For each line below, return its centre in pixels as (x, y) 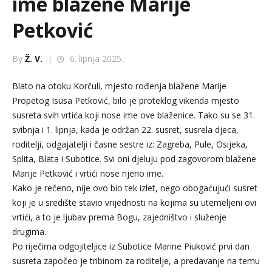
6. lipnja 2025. (95, 59)
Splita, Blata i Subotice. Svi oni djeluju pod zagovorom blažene (134, 159)
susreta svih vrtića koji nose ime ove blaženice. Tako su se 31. (134, 115)
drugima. (30, 232)
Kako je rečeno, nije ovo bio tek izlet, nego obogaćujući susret (135, 188)
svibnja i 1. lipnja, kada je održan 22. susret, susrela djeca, (125, 130)
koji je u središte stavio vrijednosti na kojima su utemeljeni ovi (134, 202)
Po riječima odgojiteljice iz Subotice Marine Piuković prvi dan (131, 246)
